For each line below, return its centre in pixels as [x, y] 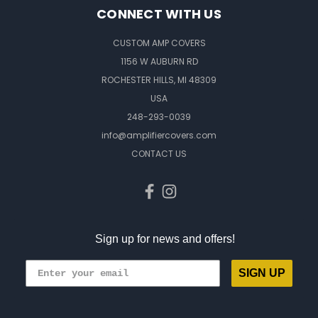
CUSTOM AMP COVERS [159, 43]
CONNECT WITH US [159, 14]
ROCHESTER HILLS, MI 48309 [159, 80]
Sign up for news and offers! [165, 238]
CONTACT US [159, 154]
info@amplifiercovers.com [159, 135]
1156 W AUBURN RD [159, 61]
